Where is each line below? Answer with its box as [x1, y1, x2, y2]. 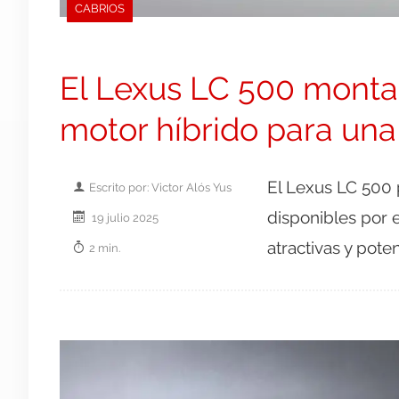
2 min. [89, 240, 120, 255]
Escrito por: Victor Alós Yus [89, 179, 232, 194]
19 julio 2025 [89, 209, 159, 224]
